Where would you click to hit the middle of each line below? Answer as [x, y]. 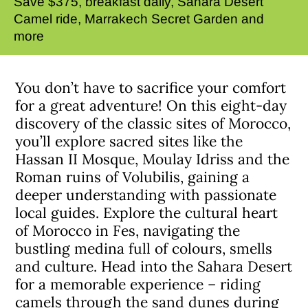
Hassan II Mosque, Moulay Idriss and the [153, 159]
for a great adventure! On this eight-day [151, 106]
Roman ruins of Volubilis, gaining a [133, 177]
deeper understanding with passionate [146, 195]
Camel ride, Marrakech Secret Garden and [139, 19]
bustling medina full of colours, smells [144, 249]
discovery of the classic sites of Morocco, [153, 123]
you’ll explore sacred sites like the [129, 141]
